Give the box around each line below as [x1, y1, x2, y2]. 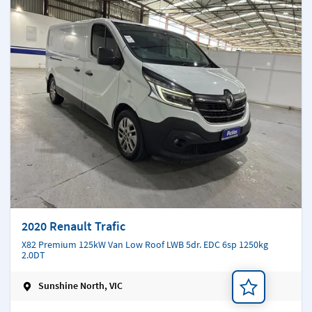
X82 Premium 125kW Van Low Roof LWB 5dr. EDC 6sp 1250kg [22, 237, 268, 251]
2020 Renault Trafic [22, 217, 125, 234]
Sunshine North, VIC [38, 279, 123, 292]
